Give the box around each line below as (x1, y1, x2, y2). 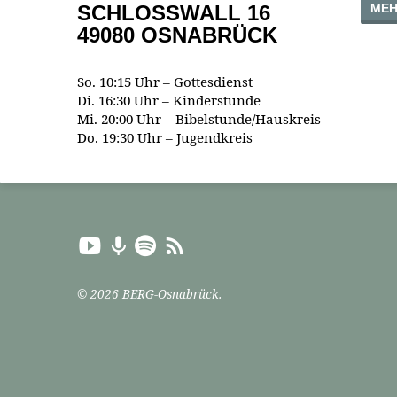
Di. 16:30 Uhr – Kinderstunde (77, 91, 261, 110)
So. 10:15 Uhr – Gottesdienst (77, 73, 253, 91)
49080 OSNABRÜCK (77, 23, 277, 48)
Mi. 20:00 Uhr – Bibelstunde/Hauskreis (77, 110, 321, 128)
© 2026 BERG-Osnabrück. (77, 285, 222, 303)
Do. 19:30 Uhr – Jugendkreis (77, 128, 253, 147)
